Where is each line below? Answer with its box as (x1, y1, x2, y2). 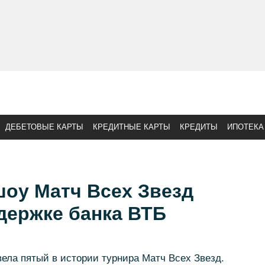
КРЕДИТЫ (180, 122, 218, 131)
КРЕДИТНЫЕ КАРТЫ (93, 122, 170, 131)
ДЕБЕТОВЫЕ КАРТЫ (5, 122, 83, 131)
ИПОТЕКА (227, 122, 264, 131)
